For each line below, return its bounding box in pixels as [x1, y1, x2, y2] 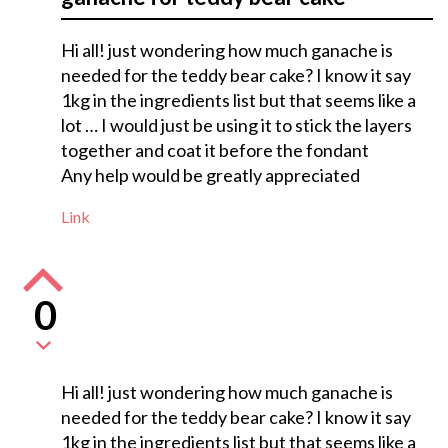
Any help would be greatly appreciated [60, 164, 360, 187]
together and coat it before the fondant [60, 139, 369, 162]
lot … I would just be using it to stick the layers [60, 114, 412, 137]
